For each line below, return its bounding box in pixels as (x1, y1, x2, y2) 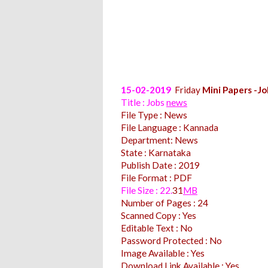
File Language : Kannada (121, 121, 218, 133)
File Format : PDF (121, 172, 192, 183)
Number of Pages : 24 (121, 197, 208, 208)
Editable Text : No (121, 222, 193, 233)
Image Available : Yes (121, 247, 205, 258)
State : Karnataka (121, 147, 191, 158)
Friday (175, 84, 200, 95)
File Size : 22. (121, 184, 172, 196)
